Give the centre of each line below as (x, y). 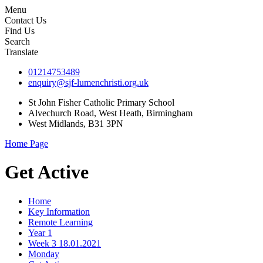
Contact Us (26, 20)
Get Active (47, 172)
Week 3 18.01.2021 (65, 243)
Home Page (26, 144)
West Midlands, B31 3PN (76, 124)
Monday (44, 254)
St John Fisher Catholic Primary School (101, 102)
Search (17, 41)
